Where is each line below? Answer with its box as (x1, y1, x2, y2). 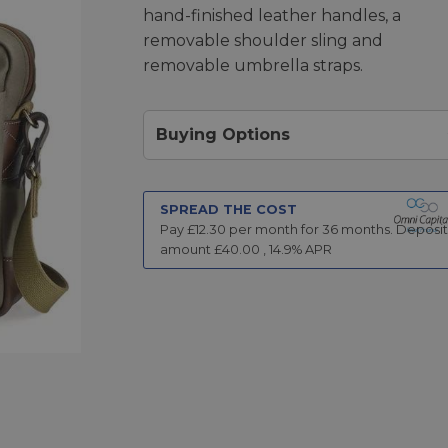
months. (337, 221, 393, 237)
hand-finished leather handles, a (142, 5, 401, 25)
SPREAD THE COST (159, 201, 297, 217)
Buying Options (155, 124, 290, 144)
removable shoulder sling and (142, 30, 383, 50)
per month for (225, 221, 322, 237)
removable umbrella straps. (142, 55, 363, 75)
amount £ (159, 241, 222, 257)
